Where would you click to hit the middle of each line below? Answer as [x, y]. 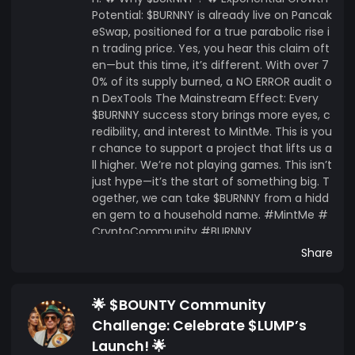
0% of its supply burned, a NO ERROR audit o [212, 81]
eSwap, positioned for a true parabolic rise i [211, 31]
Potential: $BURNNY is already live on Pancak [212, 15]
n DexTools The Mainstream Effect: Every [205, 98]
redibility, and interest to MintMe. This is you [212, 131]
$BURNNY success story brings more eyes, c [211, 115]
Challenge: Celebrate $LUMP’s [199, 325]
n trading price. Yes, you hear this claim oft [211, 48]
